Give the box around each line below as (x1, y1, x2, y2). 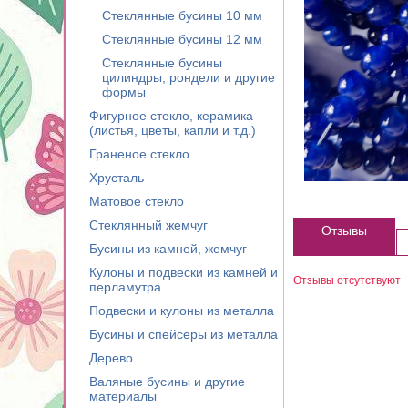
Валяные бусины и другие (89, 374, 245, 389)
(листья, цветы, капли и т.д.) (89, 123, 256, 138)
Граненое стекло (89, 147, 189, 161)
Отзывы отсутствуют (293, 274, 401, 287)
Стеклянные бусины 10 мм (102, 8, 262, 23)
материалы (89, 389, 157, 403)
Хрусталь (89, 170, 144, 185)
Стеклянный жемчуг (89, 218, 208, 232)
